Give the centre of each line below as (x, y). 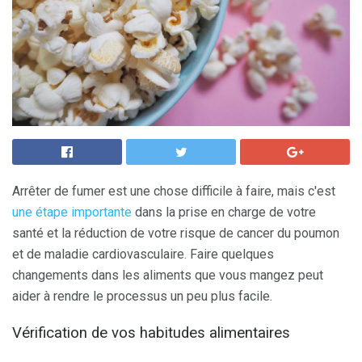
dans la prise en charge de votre (224, 212)
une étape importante (72, 212)
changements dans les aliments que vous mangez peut (168, 275)
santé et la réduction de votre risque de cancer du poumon (176, 233)
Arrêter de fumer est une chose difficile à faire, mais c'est (174, 191)
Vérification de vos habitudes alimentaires (151, 333)
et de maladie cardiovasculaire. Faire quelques (143, 254)
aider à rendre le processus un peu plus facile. (142, 296)
